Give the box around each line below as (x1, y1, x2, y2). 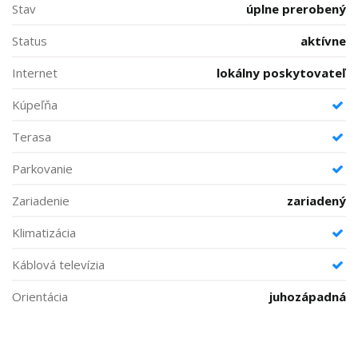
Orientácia (12, 288, 68, 304)
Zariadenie (12, 193, 70, 209)
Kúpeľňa (12, 97, 58, 113)
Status (12, 33, 47, 49)
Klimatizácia (12, 225, 76, 241)
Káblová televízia (12, 257, 105, 272)
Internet (12, 65, 58, 81)
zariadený (287, 193, 346, 209)
